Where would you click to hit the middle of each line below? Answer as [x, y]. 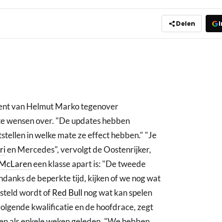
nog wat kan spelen [117, 193]
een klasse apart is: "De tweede [89, 164]
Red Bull [67, 193]
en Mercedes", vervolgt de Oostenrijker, [78, 149]
